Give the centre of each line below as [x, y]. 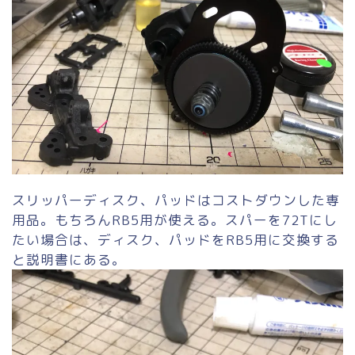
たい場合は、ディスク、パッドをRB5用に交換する [176, 239]
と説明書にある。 [69, 259]
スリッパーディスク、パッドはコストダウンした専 [176, 200]
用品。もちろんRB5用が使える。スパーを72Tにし [175, 219]
